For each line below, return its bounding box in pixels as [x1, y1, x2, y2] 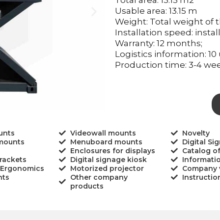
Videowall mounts [70, 129, 136, 138]
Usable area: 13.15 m [115, 6, 197, 16]
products [70, 182, 104, 191]
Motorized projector [70, 164, 144, 173]
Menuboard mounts [70, 137, 142, 147]
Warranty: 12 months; [115, 38, 202, 48]
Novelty [182, 129, 210, 138]
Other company [70, 173, 128, 182]
